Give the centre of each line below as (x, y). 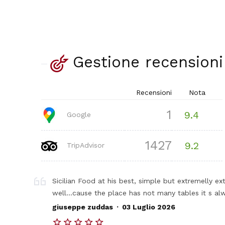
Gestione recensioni (148, 62)
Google (78, 114)
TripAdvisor (84, 145)
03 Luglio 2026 (148, 207)
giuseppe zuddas (83, 207)
